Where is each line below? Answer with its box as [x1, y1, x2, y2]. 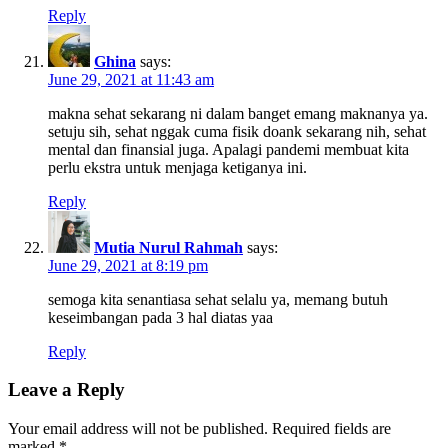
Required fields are [268, 420, 391, 437]
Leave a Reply [8, 379, 125, 401]
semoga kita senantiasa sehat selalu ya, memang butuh [48, 290, 388, 308]
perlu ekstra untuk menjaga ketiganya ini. [48, 158, 307, 176]
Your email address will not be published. [8, 420, 268, 437]
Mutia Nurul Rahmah [94, 238, 243, 256]
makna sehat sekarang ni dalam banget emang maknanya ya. [48, 104, 428, 122]
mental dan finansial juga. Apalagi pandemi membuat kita [48, 140, 409, 158]
